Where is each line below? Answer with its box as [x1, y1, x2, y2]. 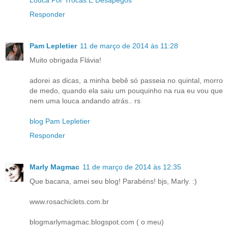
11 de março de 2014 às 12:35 [82, 163, 181, 172]
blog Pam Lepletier [30, 117, 90, 126]
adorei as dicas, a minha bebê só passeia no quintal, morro [30, 76, 223, 85]
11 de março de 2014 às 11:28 [80, 42, 178, 50]
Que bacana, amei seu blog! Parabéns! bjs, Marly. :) [30, 177, 197, 186]
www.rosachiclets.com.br [30, 197, 109, 206]
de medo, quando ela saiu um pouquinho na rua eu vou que [30, 87, 223, 95]
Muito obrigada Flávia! [30, 56, 101, 65]
